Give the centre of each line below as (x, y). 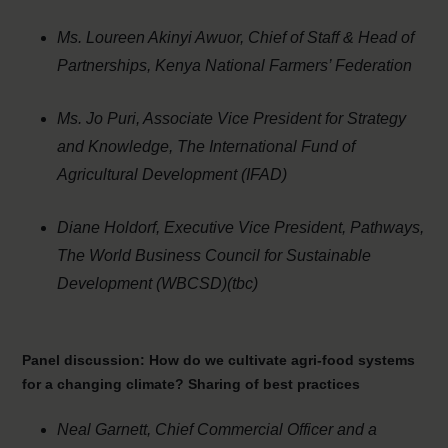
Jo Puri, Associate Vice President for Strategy (246, 118)
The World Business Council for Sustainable (214, 255)
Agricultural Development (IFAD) (172, 174)
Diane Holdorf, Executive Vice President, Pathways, (241, 227)
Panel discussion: (86, 360)
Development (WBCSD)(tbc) (158, 283)
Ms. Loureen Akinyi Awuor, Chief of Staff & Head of (236, 37)
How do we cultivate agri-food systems (282, 360)
